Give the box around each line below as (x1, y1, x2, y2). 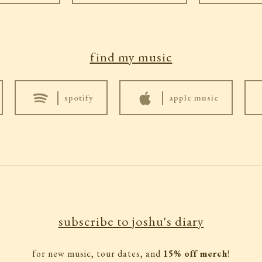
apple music (169, 91, 219, 103)
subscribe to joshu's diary (58, 212, 204, 230)
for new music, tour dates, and (32, 247, 163, 260)
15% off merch (163, 247, 227, 260)
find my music (89, 47, 173, 65)
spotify (64, 91, 94, 103)
